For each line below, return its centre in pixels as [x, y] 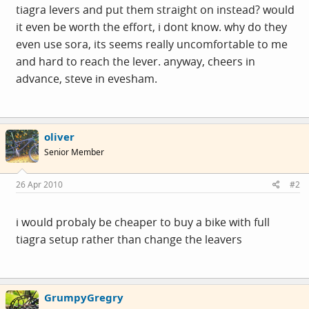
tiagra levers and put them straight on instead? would [155, 9]
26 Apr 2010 [39, 185]
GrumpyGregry [84, 297]
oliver [59, 136]
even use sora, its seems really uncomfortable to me [152, 44]
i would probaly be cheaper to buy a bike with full [143, 222]
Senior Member [74, 152]
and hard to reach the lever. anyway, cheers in [136, 61]
